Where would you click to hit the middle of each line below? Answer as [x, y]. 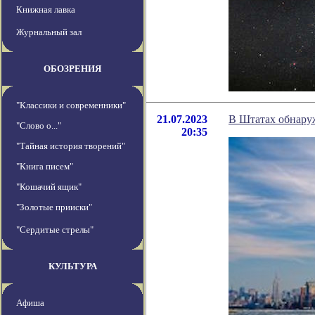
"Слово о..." [39, 126]
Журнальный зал [49, 32]
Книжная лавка [46, 10]
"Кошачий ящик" [49, 187]
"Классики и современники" [71, 105]
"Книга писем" [45, 167]
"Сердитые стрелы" [55, 230]
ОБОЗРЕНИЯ [72, 69]
